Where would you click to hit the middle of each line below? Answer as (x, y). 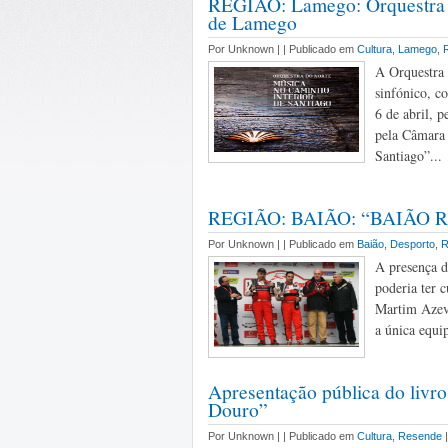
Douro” (238, 409)
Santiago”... (408, 155)
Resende (420, 436)
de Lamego (252, 22)
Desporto (412, 244)
